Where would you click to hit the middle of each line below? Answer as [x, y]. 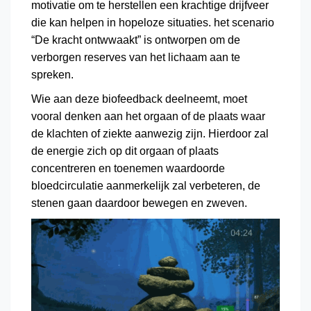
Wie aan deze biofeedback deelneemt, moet [139, 99]
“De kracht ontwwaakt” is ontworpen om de [136, 40]
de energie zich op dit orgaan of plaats [125, 151]
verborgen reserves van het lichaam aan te [136, 58]
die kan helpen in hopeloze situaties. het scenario [153, 23]
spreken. [54, 75]
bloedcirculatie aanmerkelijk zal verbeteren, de [146, 186]
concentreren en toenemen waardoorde [128, 169]
